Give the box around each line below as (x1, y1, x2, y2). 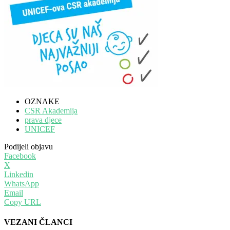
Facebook (4, 151, 36, 160)
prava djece (25, 115, 62, 124)
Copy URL (4, 197, 41, 206)
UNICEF (25, 124, 55, 133)
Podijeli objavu (4, 142, 53, 151)
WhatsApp (4, 179, 39, 188)
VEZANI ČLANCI (4, 218, 72, 227)
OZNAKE (25, 97, 60, 106)
